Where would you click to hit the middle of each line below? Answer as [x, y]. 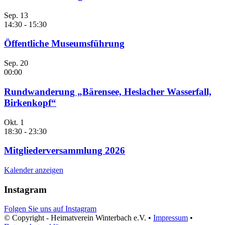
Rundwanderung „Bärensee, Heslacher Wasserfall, [108, 91]
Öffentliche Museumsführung [64, 44]
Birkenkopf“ [30, 102]
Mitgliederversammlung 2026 [65, 151]
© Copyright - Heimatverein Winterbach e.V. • [79, 218]
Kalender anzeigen [34, 170]
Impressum [171, 218]
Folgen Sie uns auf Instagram [50, 209]
